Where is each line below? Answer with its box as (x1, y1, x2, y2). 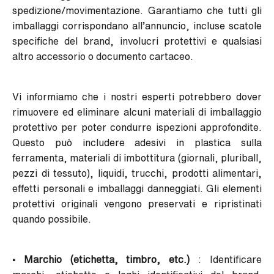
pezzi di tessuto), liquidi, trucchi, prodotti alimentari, (12, 168, 262, 179)
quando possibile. (12, 214, 91, 224)
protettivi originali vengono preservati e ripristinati (12, 199, 262, 209)
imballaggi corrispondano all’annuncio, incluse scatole (12, 21, 262, 31)
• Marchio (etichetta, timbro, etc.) (12, 254, 190, 265)
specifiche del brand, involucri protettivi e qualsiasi (12, 36, 262, 46)
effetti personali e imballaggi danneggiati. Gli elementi (12, 183, 262, 194)
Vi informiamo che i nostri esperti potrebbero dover (12, 92, 262, 102)
